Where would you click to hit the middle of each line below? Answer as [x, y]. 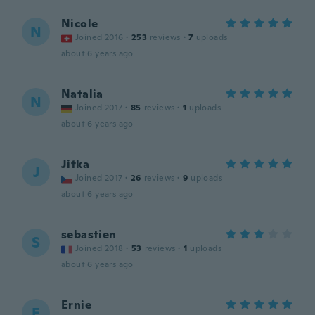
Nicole [80, 24]
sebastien [89, 234]
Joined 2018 [99, 248]
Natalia [82, 94]
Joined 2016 [99, 37]
